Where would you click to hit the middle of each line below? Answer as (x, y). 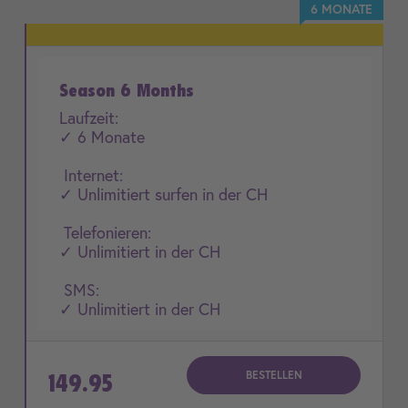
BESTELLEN (274, 375)
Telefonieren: (105, 232)
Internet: (91, 175)
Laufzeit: (89, 117)
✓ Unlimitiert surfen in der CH (163, 194)
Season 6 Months (127, 90)
